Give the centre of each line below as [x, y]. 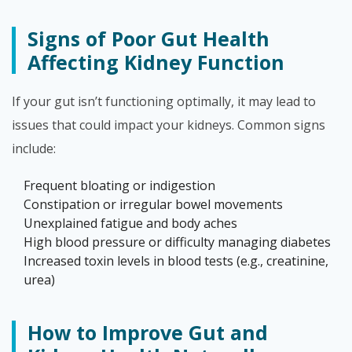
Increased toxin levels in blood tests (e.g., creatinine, [176, 261]
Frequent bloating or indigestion [119, 185]
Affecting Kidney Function [156, 62]
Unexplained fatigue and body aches [130, 223]
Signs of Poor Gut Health [148, 38]
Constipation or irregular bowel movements [153, 204]
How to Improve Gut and [148, 332]
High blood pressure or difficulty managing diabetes [177, 242]
